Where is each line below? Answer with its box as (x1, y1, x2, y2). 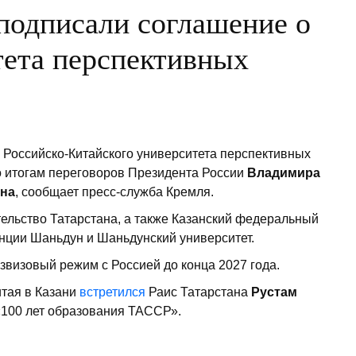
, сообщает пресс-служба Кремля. (15, 185, 214, 199)
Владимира (247, 166, 320, 180)
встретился (79, 285, 145, 300)
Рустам (248, 285, 297, 300)
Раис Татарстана (145, 285, 248, 300)
